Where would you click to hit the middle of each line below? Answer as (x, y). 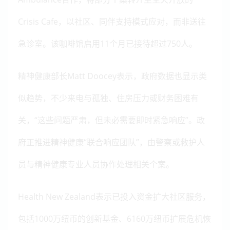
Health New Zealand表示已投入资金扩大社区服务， (114, 196)
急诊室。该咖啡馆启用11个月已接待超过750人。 (108, 43)
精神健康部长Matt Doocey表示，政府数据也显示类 (112, 76)
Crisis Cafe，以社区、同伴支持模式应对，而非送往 (112, 21)
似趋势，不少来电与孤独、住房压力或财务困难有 (108, 98)
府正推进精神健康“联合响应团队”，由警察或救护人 (111, 142)
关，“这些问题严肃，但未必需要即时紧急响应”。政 (111, 120)
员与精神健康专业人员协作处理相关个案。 (96, 164)
